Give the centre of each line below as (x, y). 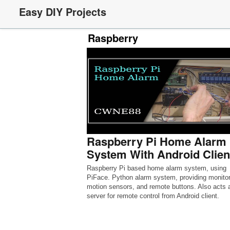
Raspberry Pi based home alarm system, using (156, 168)
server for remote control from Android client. (153, 196)
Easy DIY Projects (63, 12)
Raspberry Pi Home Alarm (156, 141)
